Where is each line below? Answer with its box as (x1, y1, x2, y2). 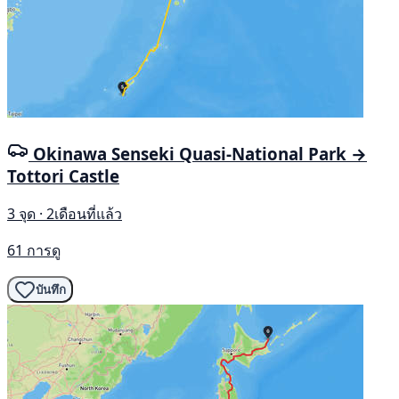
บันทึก (36, 282, 66, 297)
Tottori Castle (7, 164, 119, 187)
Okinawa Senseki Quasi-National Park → (33, 142, 367, 165)
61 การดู (7, 240, 61, 261)
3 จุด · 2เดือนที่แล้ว (7, 204, 122, 224)
